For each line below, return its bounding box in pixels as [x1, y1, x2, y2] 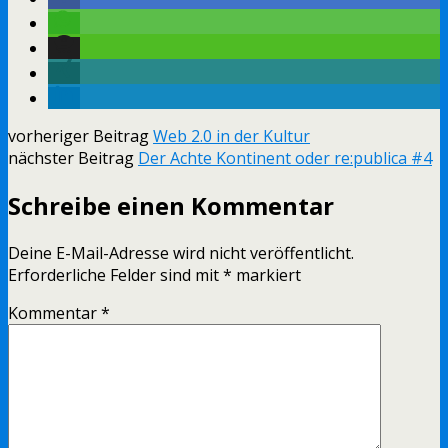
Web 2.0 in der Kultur [153, 124, 310, 147]
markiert [232, 263, 301, 286]
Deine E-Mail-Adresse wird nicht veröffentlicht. [8, 241, 354, 264]
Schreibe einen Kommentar [8, 188, 334, 222]
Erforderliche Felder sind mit [8, 263, 223, 286]
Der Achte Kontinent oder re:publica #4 [138, 146, 432, 169]
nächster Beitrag [8, 146, 138, 169]
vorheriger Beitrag [8, 124, 153, 147]
